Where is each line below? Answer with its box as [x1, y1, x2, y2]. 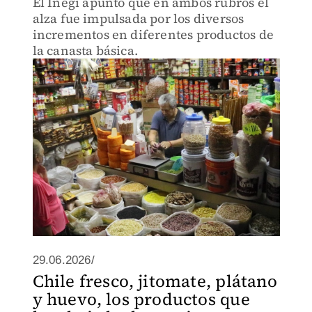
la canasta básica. [32, 42, 139, 59]
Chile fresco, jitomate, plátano [32, 270, 277, 292]
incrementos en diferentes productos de [32, 26, 274, 43]
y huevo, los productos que [32, 288, 250, 311]
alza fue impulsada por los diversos [32, 10, 244, 27]
